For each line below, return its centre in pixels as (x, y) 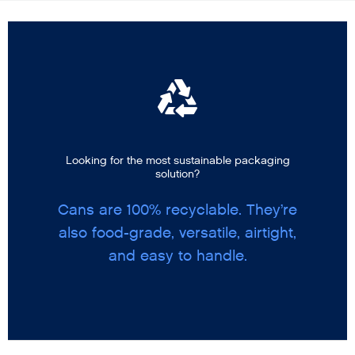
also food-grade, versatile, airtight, (177, 232)
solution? (177, 174)
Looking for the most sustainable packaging (177, 161)
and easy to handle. (177, 255)
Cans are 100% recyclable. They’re (177, 209)
